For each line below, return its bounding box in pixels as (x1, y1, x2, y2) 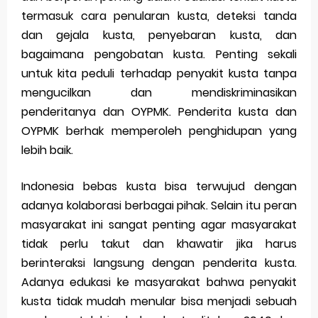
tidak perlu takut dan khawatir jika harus (21, 236, 297, 252)
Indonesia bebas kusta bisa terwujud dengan (21, 178, 297, 194)
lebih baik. (21, 142, 76, 158)
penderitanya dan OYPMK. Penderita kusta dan (21, 104, 297, 120)
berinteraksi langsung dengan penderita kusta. (21, 255, 297, 271)
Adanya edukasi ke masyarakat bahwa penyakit (21, 274, 297, 290)
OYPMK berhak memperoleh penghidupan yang (21, 123, 297, 139)
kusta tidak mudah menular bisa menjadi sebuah (21, 293, 297, 309)
